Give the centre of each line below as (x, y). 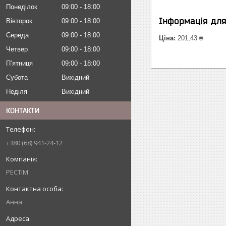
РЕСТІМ (17, 172)
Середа (17, 35)
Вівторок (19, 21)
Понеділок (22, 7)
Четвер (17, 49)
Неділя (17, 92)
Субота (17, 77)
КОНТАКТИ (23, 110)
